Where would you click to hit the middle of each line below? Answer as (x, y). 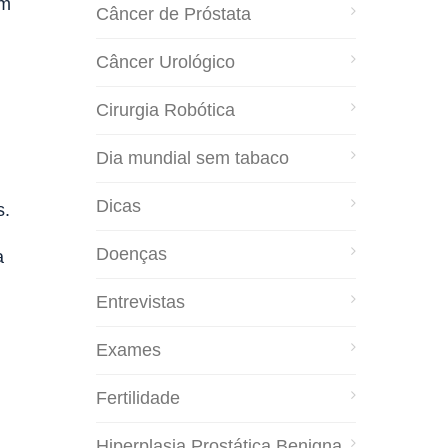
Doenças (131, 253)
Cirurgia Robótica (165, 109)
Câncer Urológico (165, 61)
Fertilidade (138, 397)
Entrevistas (140, 301)
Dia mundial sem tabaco (192, 157)
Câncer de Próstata (173, 13)
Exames (128, 349)
